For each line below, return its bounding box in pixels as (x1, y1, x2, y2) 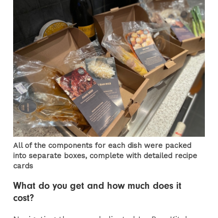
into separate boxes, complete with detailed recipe (13, 151, 198, 161)
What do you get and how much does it (13, 180, 182, 192)
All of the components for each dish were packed (13, 141, 192, 150)
